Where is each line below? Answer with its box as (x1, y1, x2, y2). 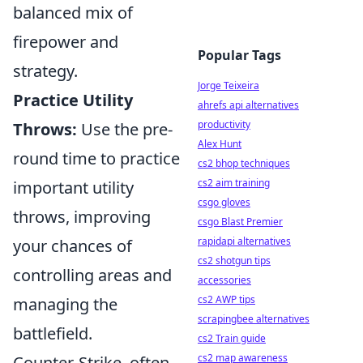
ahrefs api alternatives (198, 98, 299, 112)
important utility (13, 176, 134, 199)
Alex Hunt (198, 137, 241, 151)
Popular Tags (198, 46, 281, 64)
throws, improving (13, 205, 151, 228)
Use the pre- (77, 117, 173, 140)
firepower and (13, 30, 118, 53)
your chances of (13, 234, 132, 257)
